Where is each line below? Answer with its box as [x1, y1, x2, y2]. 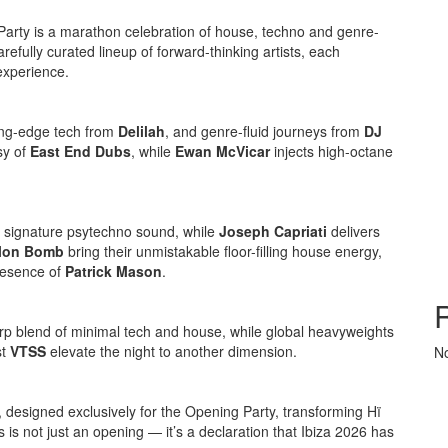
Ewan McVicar [175, 140, 270, 161]
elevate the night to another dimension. [46, 340, 297, 361]
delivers [327, 220, 380, 241]
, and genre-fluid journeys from [165, 120, 364, 141]
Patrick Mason [65, 260, 162, 281]
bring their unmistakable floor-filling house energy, [64, 240, 382, 261]
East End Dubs [30, 140, 131, 161]
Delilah [118, 120, 165, 141]
